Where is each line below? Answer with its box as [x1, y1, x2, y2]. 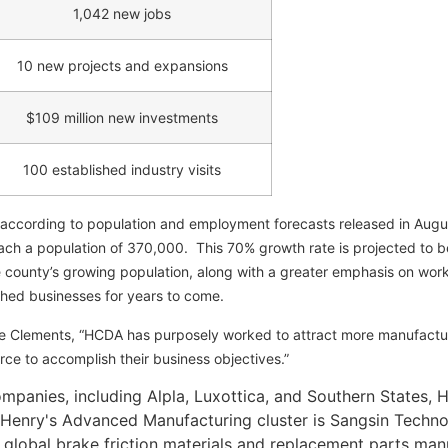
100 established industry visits [23, 161, 221, 179]
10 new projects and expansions [16, 57, 228, 75]
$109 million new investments [26, 109, 218, 127]
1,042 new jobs [73, 5, 171, 23]
